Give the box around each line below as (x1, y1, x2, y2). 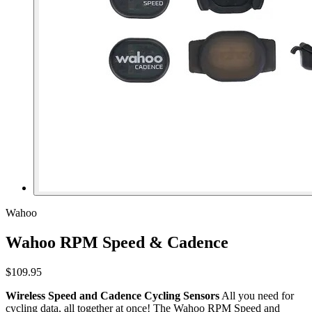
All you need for (219, 289, 294, 302)
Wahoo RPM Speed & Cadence (6, 233, 228, 251)
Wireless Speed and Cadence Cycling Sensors (6, 289, 219, 302)
